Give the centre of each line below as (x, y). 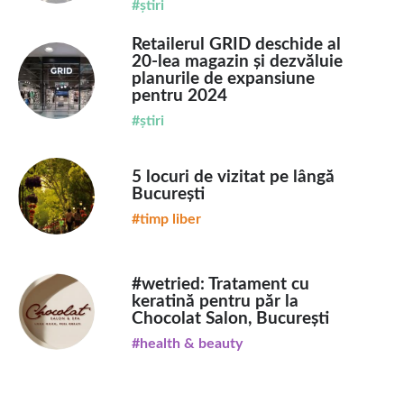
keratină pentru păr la (215, 301)
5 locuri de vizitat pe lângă (233, 178)
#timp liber (166, 220)
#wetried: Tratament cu (220, 284)
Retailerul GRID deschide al (236, 45)
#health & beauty (187, 343)
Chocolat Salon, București (230, 318)
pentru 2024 (179, 96)
